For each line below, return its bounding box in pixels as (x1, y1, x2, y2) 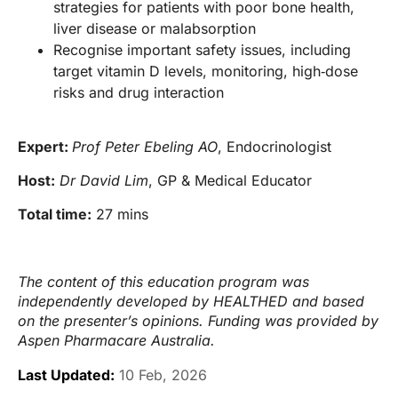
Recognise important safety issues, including (53, 41, 351, 60)
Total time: (18, 205, 92, 224)
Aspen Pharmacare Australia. (18, 331, 215, 350)
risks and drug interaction (53, 84, 224, 102)
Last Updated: (18, 366, 115, 385)
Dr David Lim (60, 171, 148, 190)
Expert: (18, 138, 72, 156)
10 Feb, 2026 (115, 366, 207, 385)
